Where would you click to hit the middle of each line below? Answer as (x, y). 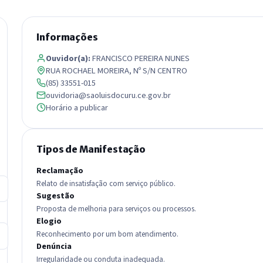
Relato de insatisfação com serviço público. (106, 183)
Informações (67, 37)
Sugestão (56, 195)
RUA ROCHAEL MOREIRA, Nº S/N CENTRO (117, 70)
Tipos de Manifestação (91, 149)
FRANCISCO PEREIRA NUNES (140, 58)
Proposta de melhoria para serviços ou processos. (117, 209)
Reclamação (60, 170)
